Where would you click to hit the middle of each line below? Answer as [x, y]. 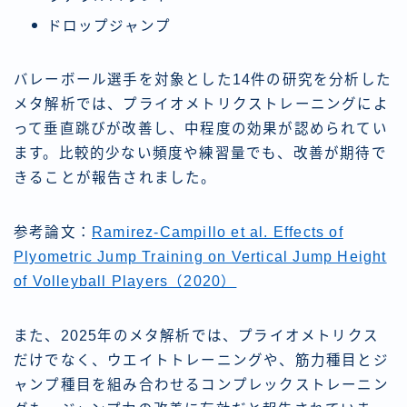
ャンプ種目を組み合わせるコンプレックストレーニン [201, 384]
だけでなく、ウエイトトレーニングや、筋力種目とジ [201, 360]
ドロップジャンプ [109, 25]
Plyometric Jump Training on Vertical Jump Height [200, 256]
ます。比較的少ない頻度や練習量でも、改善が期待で [200, 153]
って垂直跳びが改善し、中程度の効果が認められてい [201, 128]
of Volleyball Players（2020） [125, 281]
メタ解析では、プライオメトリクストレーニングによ [201, 104]
